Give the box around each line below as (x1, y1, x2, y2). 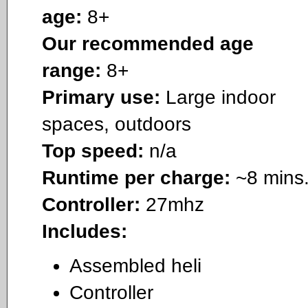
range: (42, 59, 101, 81)
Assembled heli (69, 255, 201, 277)
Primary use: (42, 86, 166, 108)
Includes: (42, 220, 127, 242)
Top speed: (42, 140, 144, 162)
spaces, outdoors (42, 113, 191, 135)
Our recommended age (42, 32, 254, 54)
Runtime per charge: (42, 166, 230, 188)
